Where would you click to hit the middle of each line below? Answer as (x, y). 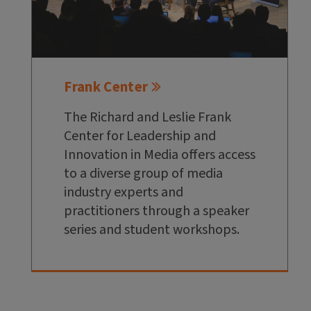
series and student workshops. (152, 229)
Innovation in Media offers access (160, 154)
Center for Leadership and (140, 136)
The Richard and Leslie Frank (148, 117)
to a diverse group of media (144, 173)
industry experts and (124, 192)
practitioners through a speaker (157, 211)
